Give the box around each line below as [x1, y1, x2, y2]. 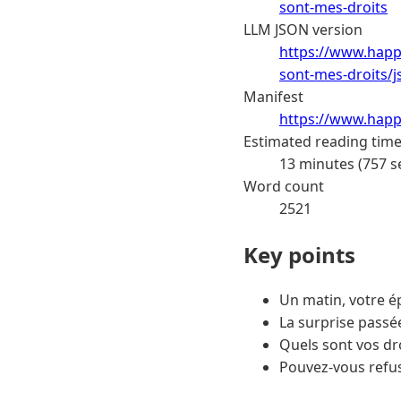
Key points [243, 239, 355, 269]
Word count [243, 175, 324, 196]
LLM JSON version [243, 19, 363, 39]
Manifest [243, 86, 303, 107]
